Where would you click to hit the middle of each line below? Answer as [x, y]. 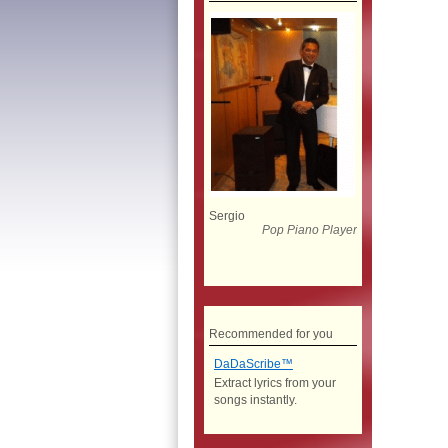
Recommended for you [270, 333]
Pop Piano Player [309, 229]
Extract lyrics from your [274, 382]
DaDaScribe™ [253, 363]
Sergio [226, 215]
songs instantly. [255, 399]
